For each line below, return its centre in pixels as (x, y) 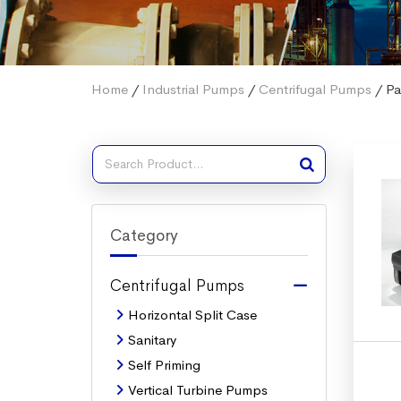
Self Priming (164, 365)
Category (144, 235)
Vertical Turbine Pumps (198, 390)
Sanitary (152, 340)
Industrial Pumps (193, 89)
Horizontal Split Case (192, 315)
